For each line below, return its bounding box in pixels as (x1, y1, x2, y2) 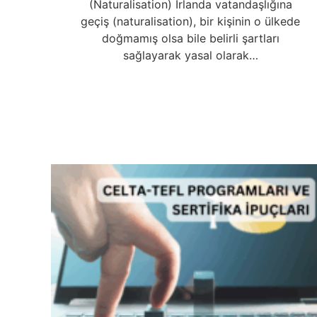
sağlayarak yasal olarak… (122, 47, 258, 62)
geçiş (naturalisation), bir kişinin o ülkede (81, 13, 301, 28)
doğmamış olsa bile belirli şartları (101, 30, 279, 45)
